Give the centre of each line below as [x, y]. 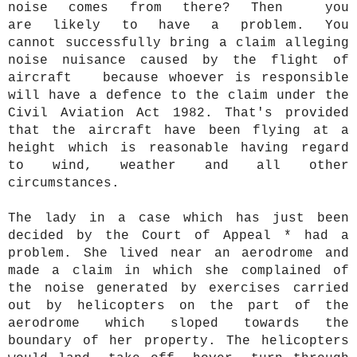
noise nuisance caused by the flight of [178, 61]
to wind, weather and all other [178, 166]
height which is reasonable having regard [178, 149]
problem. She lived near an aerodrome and [178, 254]
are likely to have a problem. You [178, 26]
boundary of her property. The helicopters [178, 341]
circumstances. [64, 184]
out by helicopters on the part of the [178, 306]
